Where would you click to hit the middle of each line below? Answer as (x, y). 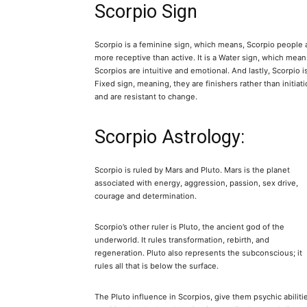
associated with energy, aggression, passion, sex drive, (196, 183)
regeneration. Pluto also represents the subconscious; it (198, 253)
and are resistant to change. (146, 97)
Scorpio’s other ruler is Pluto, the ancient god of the (189, 227)
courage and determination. (146, 196)
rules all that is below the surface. (157, 266)
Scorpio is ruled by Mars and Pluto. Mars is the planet (192, 170)
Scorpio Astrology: (170, 137)
